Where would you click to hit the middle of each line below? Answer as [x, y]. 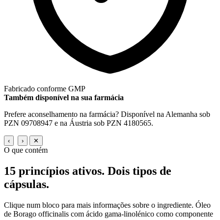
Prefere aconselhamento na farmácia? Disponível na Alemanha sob [107, 114]
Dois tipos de [139, 171]
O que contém [26, 150]
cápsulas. [27, 184]
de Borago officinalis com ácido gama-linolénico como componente [109, 214]
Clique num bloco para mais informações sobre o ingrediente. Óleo [107, 205]
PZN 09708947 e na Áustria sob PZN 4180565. [79, 123]
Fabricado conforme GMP [45, 89]
